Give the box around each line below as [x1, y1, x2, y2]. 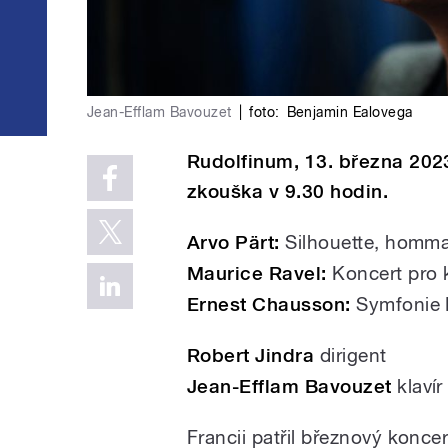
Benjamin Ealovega [286, 103, 413, 120]
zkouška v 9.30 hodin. [187, 179, 389, 203]
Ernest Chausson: [187, 292, 351, 316]
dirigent [314, 343, 387, 366]
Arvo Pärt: [187, 230, 280, 254]
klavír [391, 374, 443, 397]
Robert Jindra [187, 343, 315, 367]
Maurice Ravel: [187, 261, 327, 285]
